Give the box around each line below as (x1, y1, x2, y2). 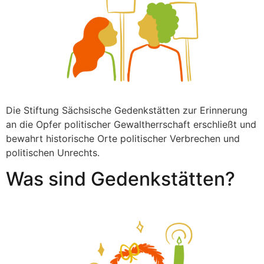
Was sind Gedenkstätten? (6, 167, 235, 191)
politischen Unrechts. (6, 146, 100, 159)
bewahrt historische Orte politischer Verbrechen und (6, 132, 240, 144)
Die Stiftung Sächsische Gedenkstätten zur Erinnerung (6, 104, 247, 116)
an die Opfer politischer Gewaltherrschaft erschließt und (6, 118, 256, 130)
